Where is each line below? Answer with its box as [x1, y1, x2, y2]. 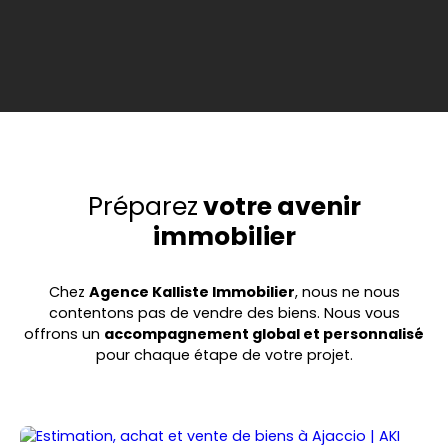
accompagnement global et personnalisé [104, 324, 424, 344]
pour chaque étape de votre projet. [95, 345, 353, 365]
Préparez [87, 189, 198, 224]
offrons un [24, 324, 104, 344]
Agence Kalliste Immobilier [88, 282, 295, 302]
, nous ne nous [294, 282, 400, 302]
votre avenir [197, 189, 361, 224]
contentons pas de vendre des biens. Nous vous [48, 303, 400, 323]
